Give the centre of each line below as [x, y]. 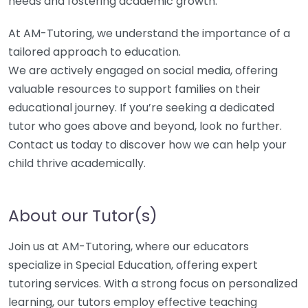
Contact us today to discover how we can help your [147, 145]
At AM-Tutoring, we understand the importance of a [149, 33]
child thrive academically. [77, 163]
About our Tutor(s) [83, 216]
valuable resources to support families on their [134, 89]
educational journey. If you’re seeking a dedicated [141, 108]
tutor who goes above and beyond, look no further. [145, 126]
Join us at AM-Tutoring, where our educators [129, 246]
